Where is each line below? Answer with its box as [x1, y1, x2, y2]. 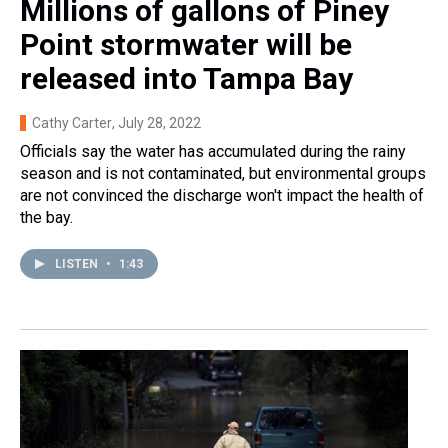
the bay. [20, 207, 73, 227]
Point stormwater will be [20, 26, 352, 62]
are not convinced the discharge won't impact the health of [20, 185, 424, 205]
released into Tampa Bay [20, 60, 353, 96]
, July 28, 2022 [112, 114, 201, 131]
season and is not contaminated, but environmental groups [20, 163, 426, 183]
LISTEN [55, 256, 101, 271]
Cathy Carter [32, 114, 112, 131]
